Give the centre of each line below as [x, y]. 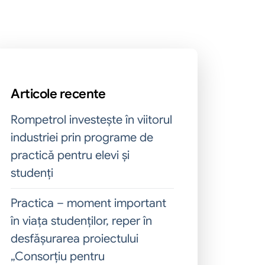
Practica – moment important [88, 203]
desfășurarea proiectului [75, 239]
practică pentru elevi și [70, 155]
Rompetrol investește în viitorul [91, 120]
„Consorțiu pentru [58, 256]
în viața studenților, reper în [81, 221]
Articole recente [58, 94]
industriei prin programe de [82, 138]
